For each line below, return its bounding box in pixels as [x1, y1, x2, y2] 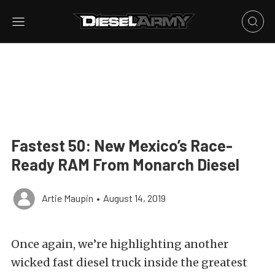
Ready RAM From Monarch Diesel [11, 155, 239, 174]
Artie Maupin [42, 192, 93, 204]
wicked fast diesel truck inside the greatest [11, 255, 247, 269]
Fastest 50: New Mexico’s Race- [11, 136, 233, 155]
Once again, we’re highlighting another [11, 237, 228, 251]
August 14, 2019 [103, 192, 166, 204]
